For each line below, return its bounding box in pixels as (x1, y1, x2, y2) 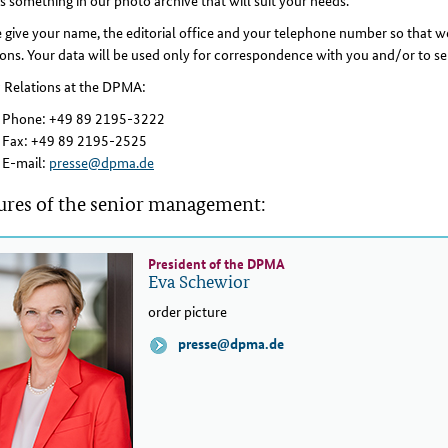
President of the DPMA (148, 253, 285, 274)
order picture (148, 301, 227, 322)
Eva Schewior (148, 268, 250, 294)
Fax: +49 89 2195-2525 (2, 130, 147, 151)
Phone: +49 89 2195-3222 (2, 108, 165, 129)
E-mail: (2, 152, 49, 173)
